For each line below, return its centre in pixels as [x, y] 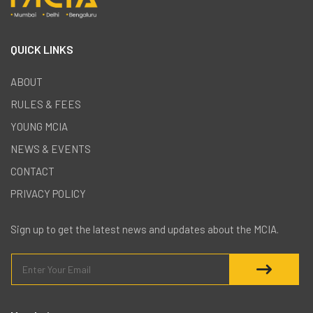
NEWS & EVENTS [51, 149]
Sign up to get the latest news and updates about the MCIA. [145, 230]
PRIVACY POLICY [48, 194]
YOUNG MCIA [39, 127]
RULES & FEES [46, 104]
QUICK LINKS [42, 50]
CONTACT [32, 172]
